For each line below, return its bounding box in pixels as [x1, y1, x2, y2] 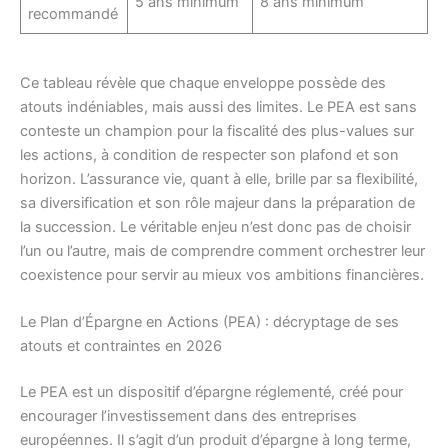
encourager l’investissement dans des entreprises [20, 406, 357, 425]
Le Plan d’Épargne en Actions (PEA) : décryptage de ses [20, 313, 399, 332]
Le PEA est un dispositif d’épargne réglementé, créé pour [20, 382, 403, 401]
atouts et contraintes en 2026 [20, 337, 222, 356]
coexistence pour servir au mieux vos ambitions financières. [20, 265, 424, 284]
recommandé [28, 5, 119, 24]
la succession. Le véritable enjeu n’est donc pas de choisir [20, 217, 411, 236]
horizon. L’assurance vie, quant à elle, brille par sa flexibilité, [20, 169, 418, 188]
